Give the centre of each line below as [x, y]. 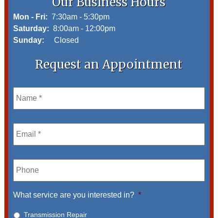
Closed [65, 40]
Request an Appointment [109, 65]
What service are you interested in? [73, 195]
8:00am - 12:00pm [82, 29]
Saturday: [31, 29]
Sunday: [32, 40]
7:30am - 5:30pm [78, 17]
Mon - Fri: [30, 17]
